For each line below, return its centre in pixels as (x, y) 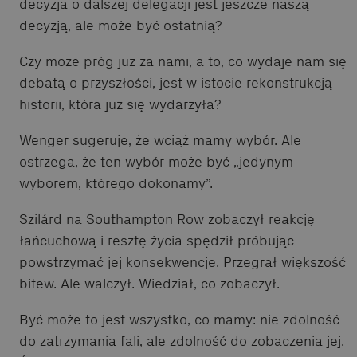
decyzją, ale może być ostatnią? (121, 25)
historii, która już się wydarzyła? (120, 104)
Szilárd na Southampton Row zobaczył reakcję (167, 219)
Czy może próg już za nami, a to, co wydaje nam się (183, 61)
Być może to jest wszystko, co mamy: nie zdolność (179, 319)
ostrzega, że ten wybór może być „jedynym (156, 161)
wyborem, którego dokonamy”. (116, 183)
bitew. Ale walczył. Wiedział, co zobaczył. (149, 283)
